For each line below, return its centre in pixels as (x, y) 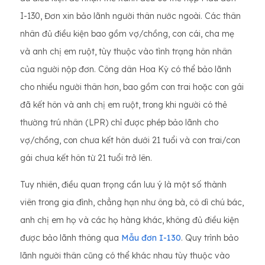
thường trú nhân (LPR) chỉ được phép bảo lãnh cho (119, 123)
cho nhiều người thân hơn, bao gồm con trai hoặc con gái (132, 87)
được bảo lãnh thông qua (71, 238)
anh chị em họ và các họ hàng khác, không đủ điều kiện (130, 220)
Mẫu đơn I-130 (151, 238)
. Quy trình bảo (210, 238)
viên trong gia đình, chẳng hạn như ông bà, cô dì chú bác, (132, 203)
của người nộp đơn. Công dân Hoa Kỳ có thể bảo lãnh (126, 70)
